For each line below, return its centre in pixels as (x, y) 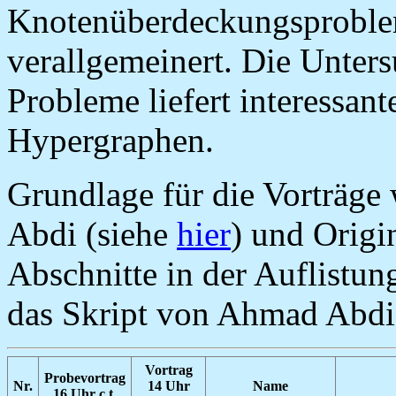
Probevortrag (85, 377)
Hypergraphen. (110, 140)
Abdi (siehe (92, 233)
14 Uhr (168, 385)
